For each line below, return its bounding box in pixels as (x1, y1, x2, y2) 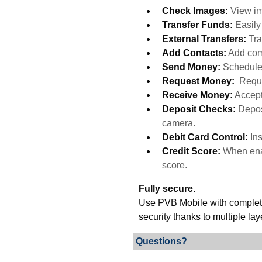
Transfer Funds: (162, 20, 233, 30)
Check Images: (162, 6, 228, 16)
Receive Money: (162, 90, 233, 100)
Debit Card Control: (162, 132, 248, 142)
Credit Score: (162, 146, 220, 156)
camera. (162, 118, 195, 128)
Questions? (136, 236, 187, 246)
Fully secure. (139, 184, 195, 194)
